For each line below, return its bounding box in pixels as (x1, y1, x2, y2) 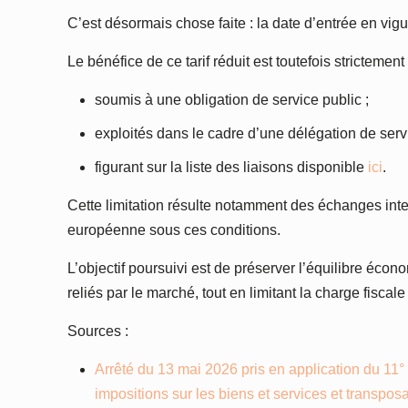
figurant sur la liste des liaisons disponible (95, 159, 369, 176)
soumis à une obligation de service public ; (95, 92, 370, 108)
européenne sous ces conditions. (67, 222, 281, 239)
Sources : (67, 323, 129, 340)
